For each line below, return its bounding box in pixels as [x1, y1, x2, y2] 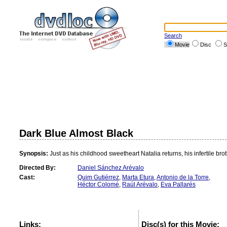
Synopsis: [19, 150, 48, 157]
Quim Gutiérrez [78, 174, 119, 181]
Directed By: [19, 164, 56, 171]
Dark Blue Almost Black [19, 128, 133, 139]
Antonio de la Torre [157, 174, 209, 181]
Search [164, 32, 182, 39]
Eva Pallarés [161, 181, 196, 188]
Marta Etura [122, 174, 154, 181]
